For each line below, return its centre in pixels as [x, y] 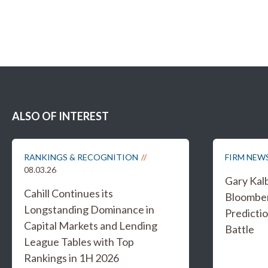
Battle [240, 229]
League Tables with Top [79, 242]
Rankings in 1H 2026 [71, 258]
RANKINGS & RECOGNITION [81, 157]
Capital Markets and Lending [91, 226]
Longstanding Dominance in [89, 209]
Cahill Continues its [68, 193]
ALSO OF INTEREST [60, 116]
